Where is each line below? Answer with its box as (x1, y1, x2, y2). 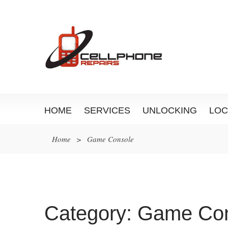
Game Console (87, 134, 134, 144)
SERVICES (84, 105, 130, 116)
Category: (44, 202, 137, 224)
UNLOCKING (142, 105, 197, 116)
